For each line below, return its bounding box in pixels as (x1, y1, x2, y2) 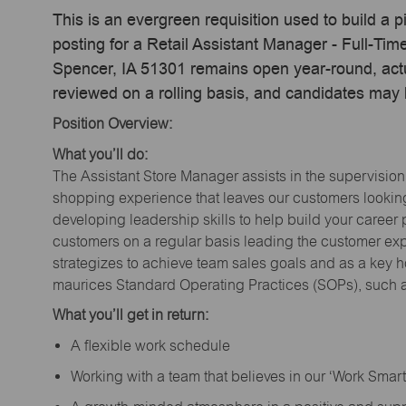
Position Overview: (53, 115, 172, 133)
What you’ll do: (53, 145, 148, 163)
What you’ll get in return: (53, 306, 208, 324)
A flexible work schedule (71, 336, 237, 354)
